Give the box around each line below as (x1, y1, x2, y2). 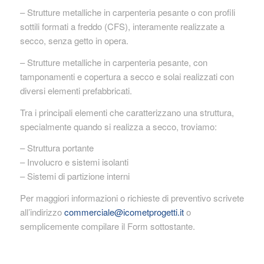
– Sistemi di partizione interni (19, 170, 130, 183)
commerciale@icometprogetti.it (64, 206, 184, 218)
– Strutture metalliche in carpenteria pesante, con (19, 55, 207, 68)
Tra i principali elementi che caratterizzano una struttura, (19, 105, 234, 118)
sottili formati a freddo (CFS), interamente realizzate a (19, 20, 225, 32)
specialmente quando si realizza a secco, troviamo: (19, 120, 217, 133)
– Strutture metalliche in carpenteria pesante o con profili (19, 6, 235, 18)
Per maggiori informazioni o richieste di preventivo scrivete (19, 192, 244, 204)
